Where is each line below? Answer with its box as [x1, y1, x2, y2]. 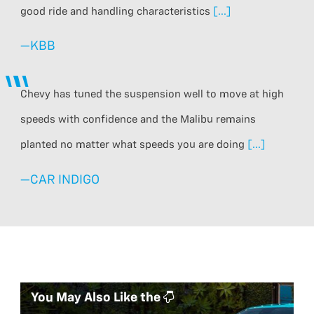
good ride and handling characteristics [20, 6, 214, 17]
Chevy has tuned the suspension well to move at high [20, 89, 285, 100]
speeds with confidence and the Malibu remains [20, 114, 257, 125]
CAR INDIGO [30, 173, 100, 186]
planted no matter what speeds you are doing [20, 139, 248, 151]
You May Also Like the [31, 291, 164, 304]
